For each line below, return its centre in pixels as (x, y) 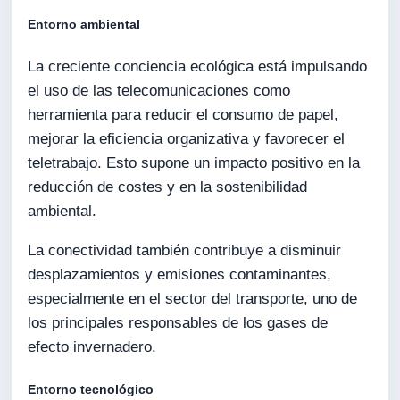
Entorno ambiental (84, 24)
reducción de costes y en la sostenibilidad (168, 187)
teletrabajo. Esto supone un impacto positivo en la (194, 163)
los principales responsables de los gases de (178, 322)
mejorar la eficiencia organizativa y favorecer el (187, 139)
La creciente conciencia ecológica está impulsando (198, 67)
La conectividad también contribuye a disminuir (185, 250)
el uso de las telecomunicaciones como (159, 91)
